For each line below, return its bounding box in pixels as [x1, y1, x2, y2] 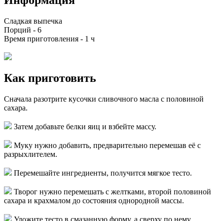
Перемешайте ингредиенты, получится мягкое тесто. [14, 169, 192, 178]
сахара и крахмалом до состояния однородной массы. [4, 196, 184, 205]
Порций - [4, 25, 37, 34]
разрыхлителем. [4, 150, 57, 159]
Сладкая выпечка [4, 16, 62, 25]
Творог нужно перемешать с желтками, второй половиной [14, 187, 211, 196]
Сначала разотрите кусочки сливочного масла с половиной [4, 95, 204, 104]
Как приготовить [4, 72, 96, 85]
